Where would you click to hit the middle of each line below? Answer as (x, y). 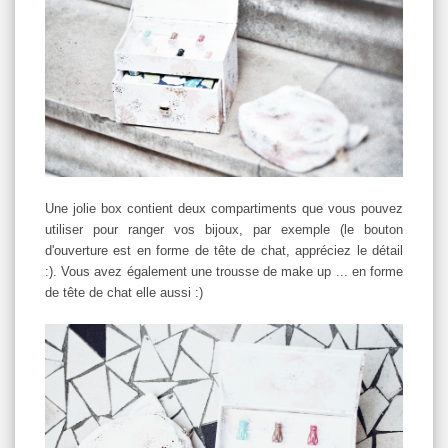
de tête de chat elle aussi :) (124, 292)
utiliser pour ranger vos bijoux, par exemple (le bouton (224, 229)
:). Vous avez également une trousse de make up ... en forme (224, 271)
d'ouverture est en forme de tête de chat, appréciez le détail (224, 250)
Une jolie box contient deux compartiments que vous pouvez (224, 208)
